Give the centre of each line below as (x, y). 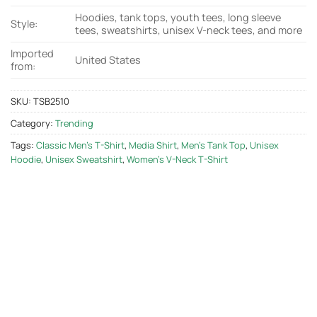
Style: (24, 24)
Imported (32, 54)
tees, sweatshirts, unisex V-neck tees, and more (189, 30)
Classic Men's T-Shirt (80, 145)
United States (108, 60)
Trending (74, 123)
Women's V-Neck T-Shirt (177, 160)
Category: (33, 123)
